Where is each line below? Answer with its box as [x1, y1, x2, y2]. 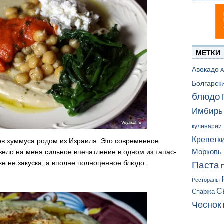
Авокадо [192, 65, 219, 74]
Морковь [192, 147, 222, 156]
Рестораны [192, 177, 220, 183]
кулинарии [192, 123, 222, 130]
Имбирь [192, 106, 223, 116]
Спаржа [192, 188, 215, 196]
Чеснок [192, 200, 221, 210]
